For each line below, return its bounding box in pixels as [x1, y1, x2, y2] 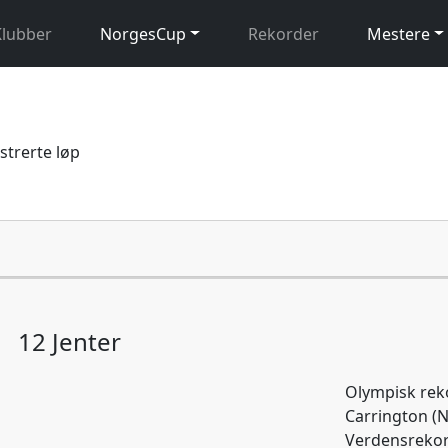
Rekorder [247, 22, 319, 45]
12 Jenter [17, 324, 121, 358]
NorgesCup [100, 22, 187, 45]
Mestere [366, 22, 430, 45]
